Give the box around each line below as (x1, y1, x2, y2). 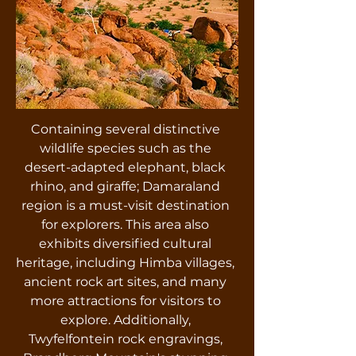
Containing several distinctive (30, 122, 220, 137)
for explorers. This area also (41, 217, 209, 232)
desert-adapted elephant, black (25, 160, 226, 175)
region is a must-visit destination (21, 198, 230, 213)
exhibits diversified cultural (39, 236, 211, 251)
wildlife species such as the (39, 141, 211, 156)
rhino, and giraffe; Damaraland (30, 179, 220, 194)
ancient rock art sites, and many (24, 274, 226, 289)
